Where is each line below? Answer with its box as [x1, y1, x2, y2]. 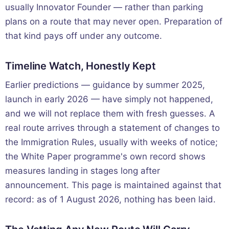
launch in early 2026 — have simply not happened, [5, 94, 213, 104]
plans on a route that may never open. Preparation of [5, 16, 222, 27]
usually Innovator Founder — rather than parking [5, 2, 203, 12]
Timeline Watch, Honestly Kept [5, 59, 156, 72]
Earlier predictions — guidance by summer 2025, [5, 79, 205, 90]
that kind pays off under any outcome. [5, 30, 162, 41]
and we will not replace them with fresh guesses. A [5, 108, 215, 119]
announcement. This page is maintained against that [5, 179, 221, 190]
